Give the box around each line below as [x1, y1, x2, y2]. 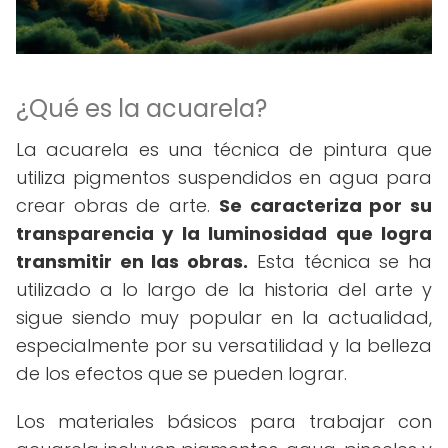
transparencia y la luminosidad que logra [16, 221, 432, 246]
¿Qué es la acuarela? [16, 92, 267, 125]
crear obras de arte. [16, 193, 219, 218]
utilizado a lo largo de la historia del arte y [16, 277, 432, 302]
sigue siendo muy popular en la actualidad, [16, 305, 432, 330]
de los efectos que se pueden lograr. [16, 361, 347, 386]
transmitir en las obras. [16, 249, 249, 274]
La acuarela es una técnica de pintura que [16, 137, 432, 162]
